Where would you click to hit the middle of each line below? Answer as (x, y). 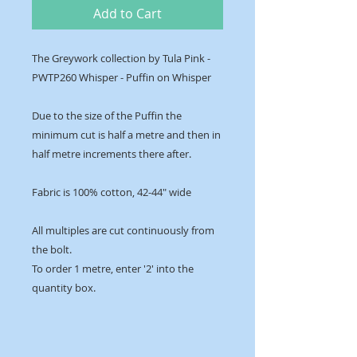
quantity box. (64, 288)
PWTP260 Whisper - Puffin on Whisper (122, 78)
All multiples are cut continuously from (123, 231)
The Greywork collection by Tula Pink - (121, 59)
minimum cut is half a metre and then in (126, 135)
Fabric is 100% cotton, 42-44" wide (112, 192)
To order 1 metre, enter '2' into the (113, 269)
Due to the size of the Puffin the (107, 116)
